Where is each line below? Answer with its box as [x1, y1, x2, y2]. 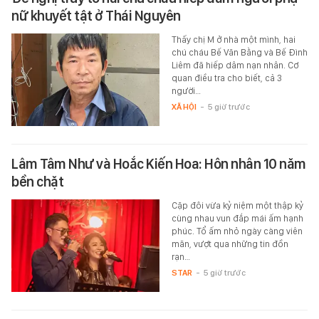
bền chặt [11, 172, 63, 190]
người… [171, 85, 201, 96]
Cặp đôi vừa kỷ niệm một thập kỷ [171, 199, 303, 211]
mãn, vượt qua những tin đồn [171, 238, 288, 249]
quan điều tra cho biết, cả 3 [171, 72, 282, 83]
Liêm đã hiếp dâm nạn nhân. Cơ [171, 59, 298, 70]
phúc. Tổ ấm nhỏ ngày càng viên [171, 225, 303, 236]
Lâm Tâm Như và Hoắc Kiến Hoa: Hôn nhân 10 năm [11, 155, 306, 172]
